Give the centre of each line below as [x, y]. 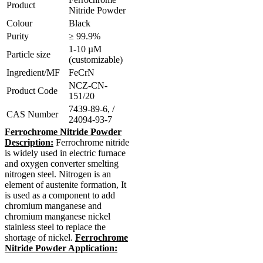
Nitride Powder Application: [61, 248]
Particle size [28, 54]
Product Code [32, 90]
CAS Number [32, 114]
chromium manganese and [53, 205]
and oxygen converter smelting [62, 163]
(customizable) [96, 59]
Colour [19, 23]
